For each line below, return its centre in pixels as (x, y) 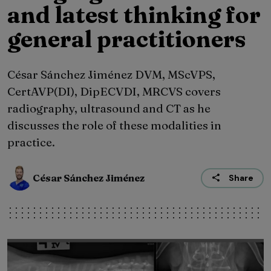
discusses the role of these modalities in (114, 126)
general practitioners (127, 39)
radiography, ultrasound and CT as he (109, 109)
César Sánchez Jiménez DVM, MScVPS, (111, 75)
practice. (31, 142)
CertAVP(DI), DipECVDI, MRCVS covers (114, 92)
